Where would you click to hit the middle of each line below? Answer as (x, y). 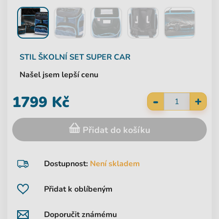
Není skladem (115, 164)
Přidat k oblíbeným (78, 189)
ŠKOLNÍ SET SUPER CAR (84, 57)
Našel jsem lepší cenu (59, 75)
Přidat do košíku (115, 130)
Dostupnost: (67, 164)
